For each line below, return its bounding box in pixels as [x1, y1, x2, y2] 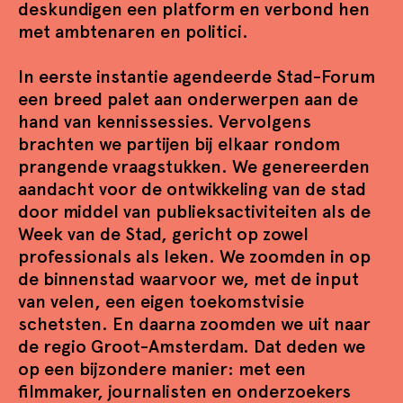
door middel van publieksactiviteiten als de [18, 201, 371, 222]
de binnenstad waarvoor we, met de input [18, 268, 359, 290]
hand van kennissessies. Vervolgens [18, 111, 311, 132]
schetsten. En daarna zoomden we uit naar [18, 313, 371, 335]
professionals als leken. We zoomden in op [18, 246, 371, 267]
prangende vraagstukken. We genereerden [18, 156, 370, 177]
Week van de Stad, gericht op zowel [18, 223, 309, 245]
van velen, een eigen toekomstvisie [18, 291, 304, 312]
